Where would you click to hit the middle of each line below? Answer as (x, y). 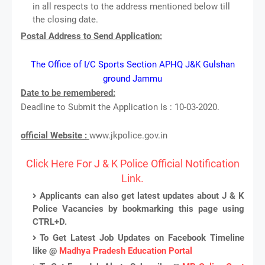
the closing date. (65, 19)
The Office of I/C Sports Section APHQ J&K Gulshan (132, 64)
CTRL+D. (50, 222)
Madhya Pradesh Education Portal (126, 251)
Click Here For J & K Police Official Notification (132, 163)
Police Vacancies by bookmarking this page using (138, 209)
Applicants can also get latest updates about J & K (142, 195)
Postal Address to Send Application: (91, 36)
